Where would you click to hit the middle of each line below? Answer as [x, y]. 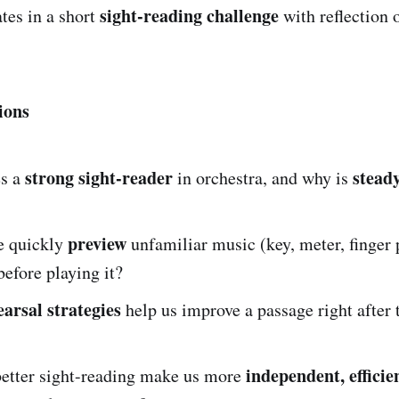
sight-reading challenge [189, 15]
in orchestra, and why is [263, 177]
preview [97, 243]
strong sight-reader [99, 177]
